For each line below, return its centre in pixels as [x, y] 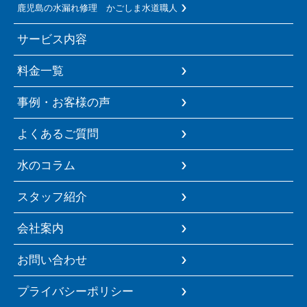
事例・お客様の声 [64, 102]
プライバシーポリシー [75, 291]
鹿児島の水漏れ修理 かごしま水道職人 [97, 8]
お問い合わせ [52, 259]
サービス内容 [52, 39]
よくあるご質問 [58, 133]
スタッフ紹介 [52, 196]
